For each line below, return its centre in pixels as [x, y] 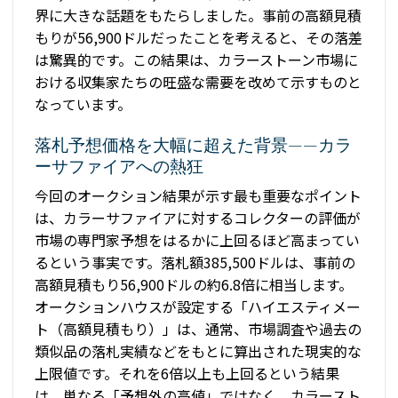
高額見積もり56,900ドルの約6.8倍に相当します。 [194, 284]
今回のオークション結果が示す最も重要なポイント [198, 195]
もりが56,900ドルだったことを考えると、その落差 [199, 37]
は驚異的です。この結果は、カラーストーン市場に [196, 59]
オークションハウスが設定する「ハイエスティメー [198, 306]
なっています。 [83, 103]
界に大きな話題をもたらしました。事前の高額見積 [198, 15]
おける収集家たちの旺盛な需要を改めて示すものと [198, 81]
